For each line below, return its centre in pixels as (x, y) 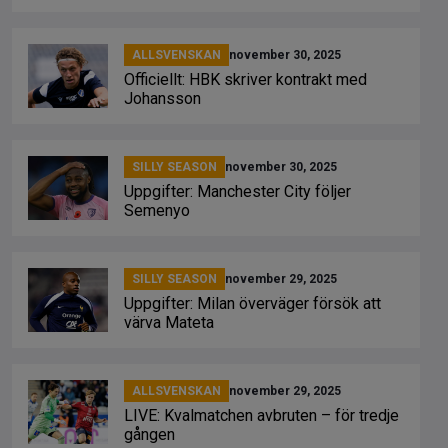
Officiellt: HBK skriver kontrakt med (245, 79)
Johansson (162, 98)
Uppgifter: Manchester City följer (237, 191)
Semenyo (157, 210)
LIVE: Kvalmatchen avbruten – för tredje (261, 415)
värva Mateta (169, 322)
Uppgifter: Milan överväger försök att (252, 303)
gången (149, 434)
